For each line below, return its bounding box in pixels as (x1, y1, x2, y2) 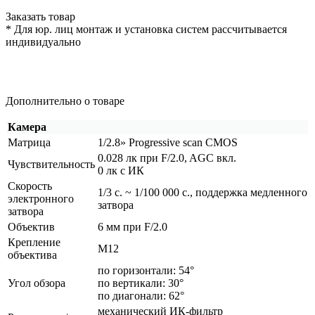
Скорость (8, 179, 52, 192)
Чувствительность (8, 157, 95, 170)
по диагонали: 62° (98, 289, 184, 302)
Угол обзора (8, 276, 65, 289)
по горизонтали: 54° (98, 264, 194, 276)
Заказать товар (6, 10, 75, 22)
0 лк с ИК (98, 164, 144, 176)
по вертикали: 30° (98, 276, 184, 289)
